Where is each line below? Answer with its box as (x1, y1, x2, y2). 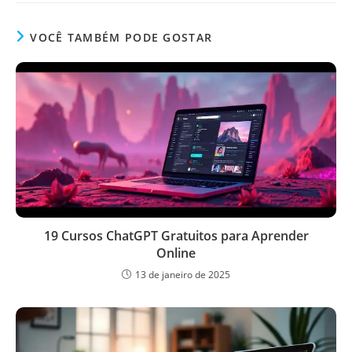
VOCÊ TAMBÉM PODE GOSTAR (30, 29, 213, 45)
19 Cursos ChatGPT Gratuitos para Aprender (43, 227, 309, 245)
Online (156, 244, 196, 262)
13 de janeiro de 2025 (135, 268, 230, 282)
